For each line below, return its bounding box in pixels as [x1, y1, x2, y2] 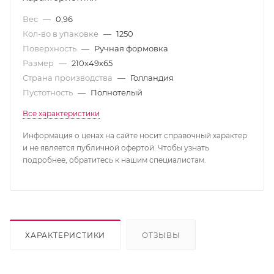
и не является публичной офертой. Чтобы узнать [23, 143, 209, 152]
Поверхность [23, 43, 78, 53]
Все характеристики [23, 108, 100, 118]
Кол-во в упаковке [23, 28, 100, 39]
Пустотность [23, 87, 75, 97]
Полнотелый [91, 87, 143, 97]
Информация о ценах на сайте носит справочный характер [23, 130, 247, 140]
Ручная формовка [94, 43, 168, 53]
